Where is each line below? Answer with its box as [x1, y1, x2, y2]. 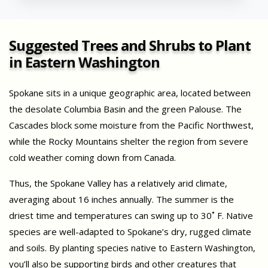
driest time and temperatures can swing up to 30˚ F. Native [9, 209, 253, 221]
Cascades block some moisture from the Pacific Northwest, [9, 118, 254, 131]
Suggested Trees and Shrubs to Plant [9, 35, 251, 55]
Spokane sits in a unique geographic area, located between [9, 86, 251, 99]
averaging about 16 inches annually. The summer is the [9, 193, 234, 205]
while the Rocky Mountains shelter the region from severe [9, 135, 248, 147]
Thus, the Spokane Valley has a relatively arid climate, [9, 176, 227, 189]
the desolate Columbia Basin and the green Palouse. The [9, 102, 242, 115]
